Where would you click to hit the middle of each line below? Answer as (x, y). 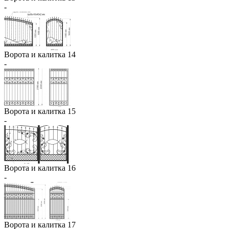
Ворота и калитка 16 (40, 168)
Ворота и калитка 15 (40, 111)
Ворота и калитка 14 (40, 54)
